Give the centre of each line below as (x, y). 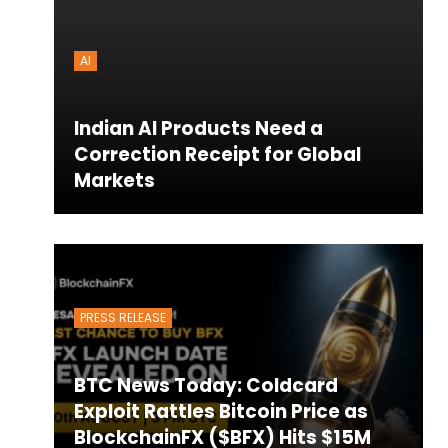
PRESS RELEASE (122, 318)
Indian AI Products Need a (198, 129)
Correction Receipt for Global (217, 155)
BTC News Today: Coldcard (205, 386)
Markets (114, 181)
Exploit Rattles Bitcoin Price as (220, 412)
